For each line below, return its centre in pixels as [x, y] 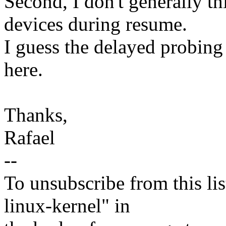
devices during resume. [96, 24]
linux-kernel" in [67, 206]
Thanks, [36, 115]
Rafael [30, 138]
